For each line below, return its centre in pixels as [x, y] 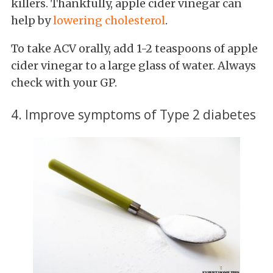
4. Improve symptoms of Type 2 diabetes [133, 114]
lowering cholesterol [109, 20]
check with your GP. [64, 82]
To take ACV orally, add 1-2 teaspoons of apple [134, 48]
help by [32, 20]
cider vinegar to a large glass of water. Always [133, 65]
